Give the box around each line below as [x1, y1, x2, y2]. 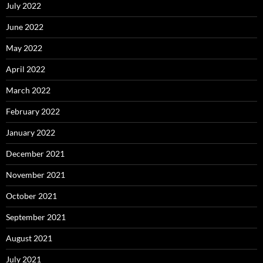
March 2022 [6, 85, 50, 96]
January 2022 [6, 127, 55, 138]
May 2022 [6, 43, 42, 53]
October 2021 [6, 191, 57, 201]
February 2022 [6, 106, 60, 117]
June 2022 [6, 22, 43, 32]
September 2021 [6, 212, 66, 222]
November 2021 [6, 170, 65, 180]
